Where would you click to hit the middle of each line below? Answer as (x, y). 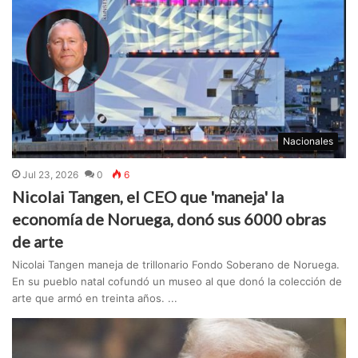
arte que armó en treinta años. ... (95, 298)
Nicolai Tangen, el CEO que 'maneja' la (148, 197)
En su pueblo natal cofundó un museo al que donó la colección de (177, 282)
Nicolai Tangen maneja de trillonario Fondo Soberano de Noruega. (176, 265)
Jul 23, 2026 (51, 175)
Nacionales (308, 141)
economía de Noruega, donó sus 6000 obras (169, 219)
